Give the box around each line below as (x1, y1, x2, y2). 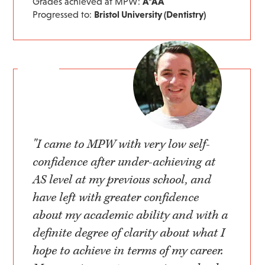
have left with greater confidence (33, 190, 199, 206)
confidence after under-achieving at (33, 154, 216, 170)
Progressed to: (33, 9, 95, 20)
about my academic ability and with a (33, 208, 228, 224)
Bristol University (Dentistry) (94, 9, 206, 20)
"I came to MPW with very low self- (33, 137, 211, 153)
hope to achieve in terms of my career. (33, 243, 224, 259)
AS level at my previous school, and (33, 172, 212, 188)
